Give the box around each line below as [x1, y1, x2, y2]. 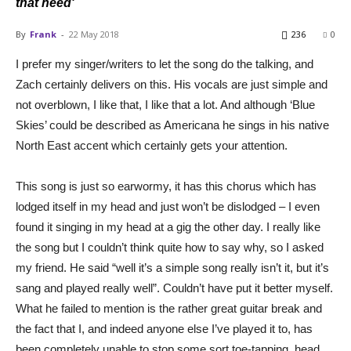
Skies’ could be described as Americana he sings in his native [16, 118, 329, 132]
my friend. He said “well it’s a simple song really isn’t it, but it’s [16, 260, 329, 274]
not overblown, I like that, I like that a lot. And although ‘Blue [16, 97, 315, 111]
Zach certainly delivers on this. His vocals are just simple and [16, 77, 327, 91]
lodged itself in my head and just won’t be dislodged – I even [16, 199, 320, 213]
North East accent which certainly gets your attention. [16, 138, 288, 152]
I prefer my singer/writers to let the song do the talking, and [16, 56, 313, 71]
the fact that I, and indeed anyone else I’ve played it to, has [16, 321, 313, 335]
